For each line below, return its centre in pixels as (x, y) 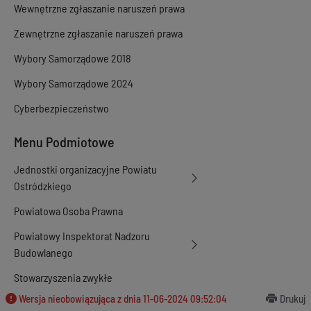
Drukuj (293, 299)
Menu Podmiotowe (64, 142)
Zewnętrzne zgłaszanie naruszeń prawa (98, 33)
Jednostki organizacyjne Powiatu (85, 169)
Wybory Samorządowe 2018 (73, 58)
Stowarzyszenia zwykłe (63, 277)
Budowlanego (43, 252)
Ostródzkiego (43, 186)
